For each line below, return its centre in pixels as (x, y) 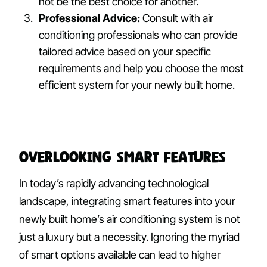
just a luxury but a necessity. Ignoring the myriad (129, 237)
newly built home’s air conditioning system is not (130, 219)
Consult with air (177, 18)
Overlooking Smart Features (122, 157)
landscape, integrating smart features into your (127, 201)
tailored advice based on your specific (125, 52)
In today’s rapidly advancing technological (114, 184)
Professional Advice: (90, 18)
